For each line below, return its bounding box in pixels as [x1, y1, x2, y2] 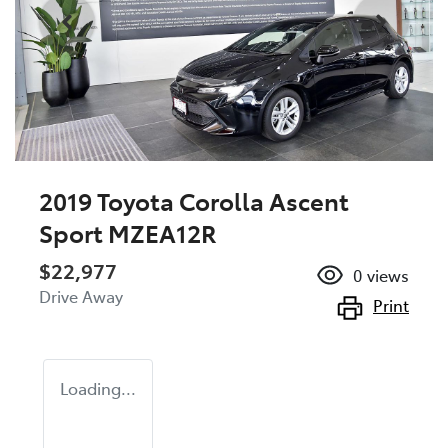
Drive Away [39, 285, 123, 308]
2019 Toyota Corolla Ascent [39, 184, 349, 218]
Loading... [60, 377, 136, 400]
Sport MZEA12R [39, 216, 217, 250]
